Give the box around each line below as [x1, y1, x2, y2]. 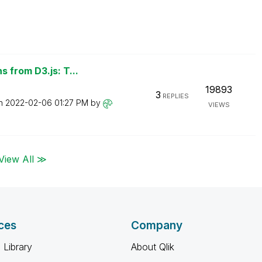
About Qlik [131, 241, 174, 253]
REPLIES [160, 92, 189, 100]
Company [131, 219, 182, 232]
